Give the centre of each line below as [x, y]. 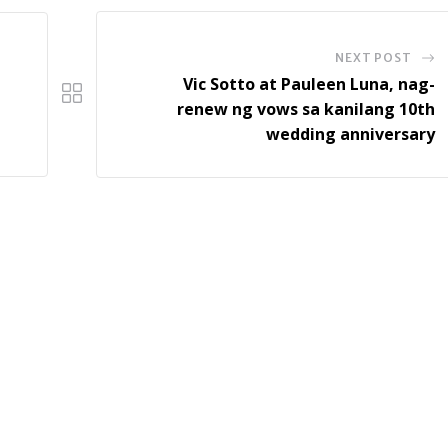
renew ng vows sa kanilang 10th [305, 108]
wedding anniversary [350, 133]
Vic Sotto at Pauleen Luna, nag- [308, 83]
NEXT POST [373, 57]
